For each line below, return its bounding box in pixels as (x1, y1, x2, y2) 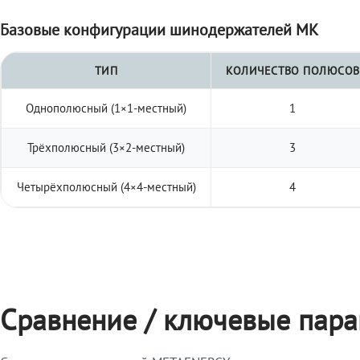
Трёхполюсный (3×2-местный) (27, 140, 185, 156)
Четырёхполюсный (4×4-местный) (16, 179, 196, 195)
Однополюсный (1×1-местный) (26, 100, 186, 117)
